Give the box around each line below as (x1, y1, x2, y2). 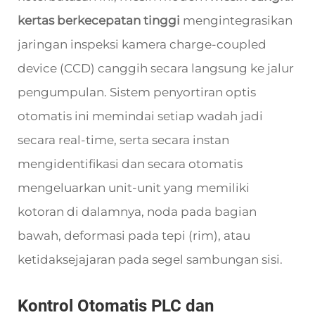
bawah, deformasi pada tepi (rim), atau (18, 229, 250, 243)
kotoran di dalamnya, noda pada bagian (18, 205, 257, 219)
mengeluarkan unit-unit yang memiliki (18, 181, 250, 195)
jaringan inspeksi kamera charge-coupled (18, 37, 266, 51)
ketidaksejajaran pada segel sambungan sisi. (18, 252, 283, 266)
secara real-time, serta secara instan (18, 133, 229, 147)
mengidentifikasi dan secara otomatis (18, 157, 243, 171)
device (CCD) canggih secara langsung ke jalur (18, 61, 294, 75)
